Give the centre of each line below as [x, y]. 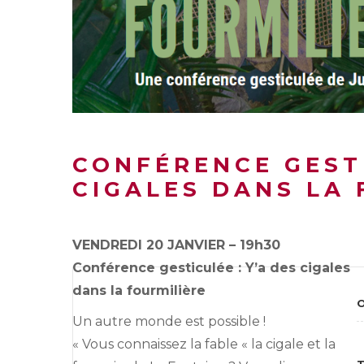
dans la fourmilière [139, 290]
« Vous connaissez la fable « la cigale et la [204, 344]
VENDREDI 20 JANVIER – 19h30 [176, 245]
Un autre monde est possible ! [169, 321]
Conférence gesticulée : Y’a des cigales [211, 267]
